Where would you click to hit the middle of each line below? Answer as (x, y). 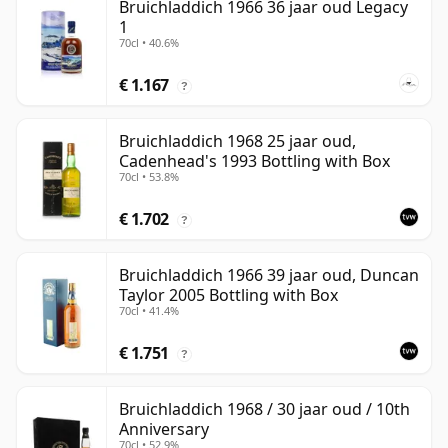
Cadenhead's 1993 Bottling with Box (254, 161)
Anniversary (164, 429)
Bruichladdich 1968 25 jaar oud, (237, 141)
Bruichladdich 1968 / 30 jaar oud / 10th (264, 409)
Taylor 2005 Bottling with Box (228, 295)
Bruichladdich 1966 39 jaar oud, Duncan (269, 275)
